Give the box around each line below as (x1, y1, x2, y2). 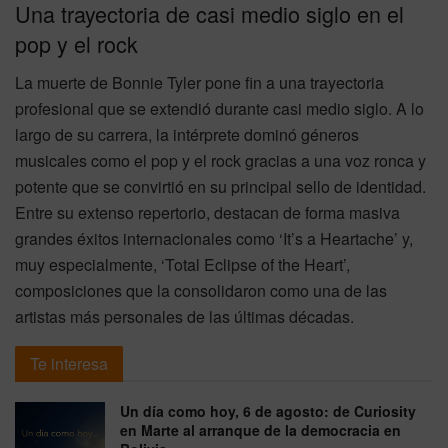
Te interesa (30, 351, 108, 375)
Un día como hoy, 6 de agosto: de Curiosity (120, 400, 416, 421)
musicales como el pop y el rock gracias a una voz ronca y (15, 148, 426, 172)
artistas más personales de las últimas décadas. (15, 304, 354, 328)
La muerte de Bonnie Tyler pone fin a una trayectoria (15, 70, 384, 94)
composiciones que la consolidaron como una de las (15, 278, 387, 302)
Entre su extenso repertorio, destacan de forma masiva (15, 200, 400, 224)
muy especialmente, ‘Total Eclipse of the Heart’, (15, 252, 350, 276)
